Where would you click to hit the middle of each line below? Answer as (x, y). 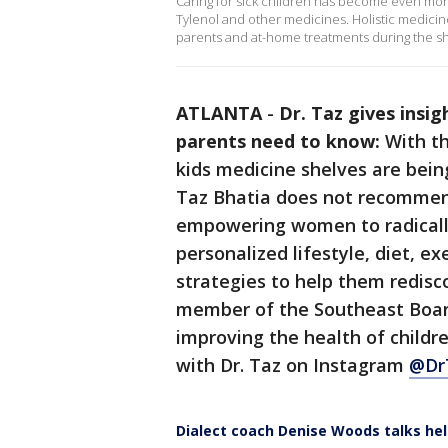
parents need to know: (280, 141)
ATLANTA (219, 113)
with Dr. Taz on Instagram (292, 365)
